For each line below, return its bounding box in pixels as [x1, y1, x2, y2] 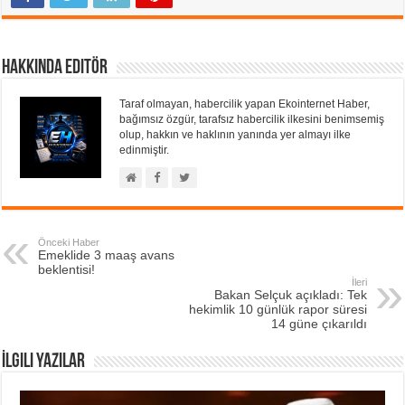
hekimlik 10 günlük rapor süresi [188, 301, 367, 316]
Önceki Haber [38, 236, 100, 248]
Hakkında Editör [2, 57, 108, 79]
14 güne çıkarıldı [270, 316, 367, 331]
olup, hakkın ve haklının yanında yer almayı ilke [119, 127, 352, 141]
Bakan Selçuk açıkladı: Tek [213, 287, 367, 302]
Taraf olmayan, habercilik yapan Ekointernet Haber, [119, 97, 371, 110]
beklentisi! [38, 261, 96, 277]
